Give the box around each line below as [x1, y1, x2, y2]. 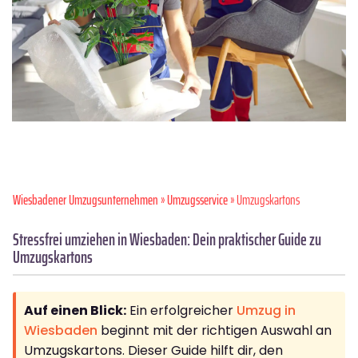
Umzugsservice [167, 189, 228, 210]
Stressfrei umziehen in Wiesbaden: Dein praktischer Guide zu [13, 225, 321, 253]
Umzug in [237, 300, 296, 320]
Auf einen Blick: [24, 300, 126, 320]
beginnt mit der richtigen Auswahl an [97, 320, 332, 340]
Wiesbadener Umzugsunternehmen [13, 189, 158, 210]
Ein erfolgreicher [126, 300, 237, 320]
